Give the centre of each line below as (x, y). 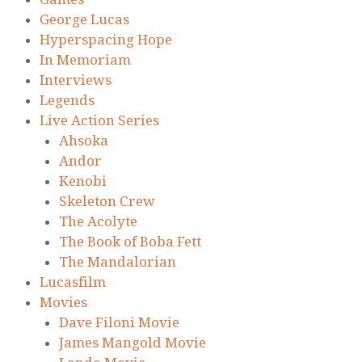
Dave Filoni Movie (119, 323)
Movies (63, 303)
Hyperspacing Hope (106, 40)
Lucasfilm (73, 282)
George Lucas (84, 20)
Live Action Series (99, 121)
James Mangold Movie (133, 343)
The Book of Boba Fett (130, 242)
